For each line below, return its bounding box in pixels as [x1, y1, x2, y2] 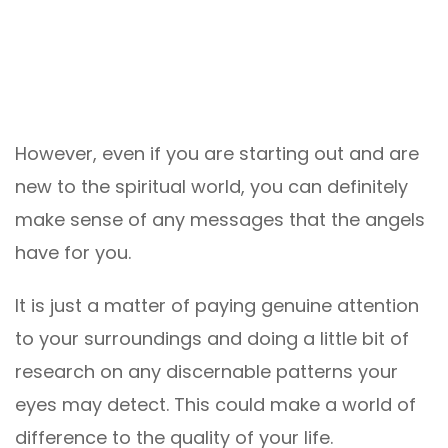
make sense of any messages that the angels [15, 206, 425, 232]
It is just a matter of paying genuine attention [15, 292, 419, 318]
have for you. [15, 239, 131, 265]
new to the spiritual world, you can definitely [15, 173, 408, 199]
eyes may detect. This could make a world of [15, 391, 416, 417]
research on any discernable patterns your [15, 358, 398, 384]
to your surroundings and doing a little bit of [15, 325, 409, 351]
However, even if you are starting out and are [15, 140, 419, 166]
